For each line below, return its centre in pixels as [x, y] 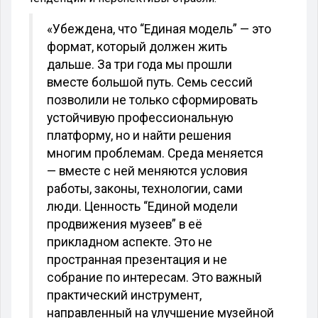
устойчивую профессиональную [140, 117]
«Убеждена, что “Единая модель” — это [159, 29]
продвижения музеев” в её [125, 224]
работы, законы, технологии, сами [145, 188]
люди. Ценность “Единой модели [142, 206]
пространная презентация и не [137, 259]
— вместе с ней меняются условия [147, 171]
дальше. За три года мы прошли [139, 64]
